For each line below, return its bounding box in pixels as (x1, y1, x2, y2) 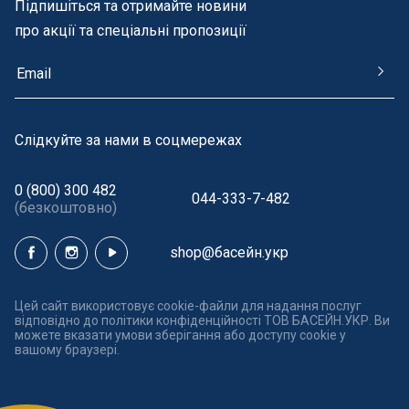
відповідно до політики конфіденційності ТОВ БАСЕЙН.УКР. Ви (15, 312, 390, 328)
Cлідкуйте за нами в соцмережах (15, 131, 242, 149)
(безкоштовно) (15, 198, 117, 216)
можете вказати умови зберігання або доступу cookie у (15, 327, 346, 342)
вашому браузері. (15, 341, 120, 357)
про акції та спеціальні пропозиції (15, 21, 246, 39)
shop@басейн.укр (169, 244, 288, 262)
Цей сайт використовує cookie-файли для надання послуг (15, 298, 362, 313)
